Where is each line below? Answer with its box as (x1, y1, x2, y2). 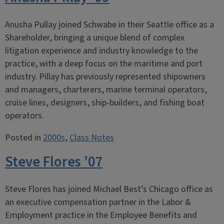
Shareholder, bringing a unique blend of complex (4, 31, 184, 44)
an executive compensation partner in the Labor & (4, 196, 191, 208)
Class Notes (69, 131, 114, 144)
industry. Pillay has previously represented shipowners (4, 70, 205, 83)
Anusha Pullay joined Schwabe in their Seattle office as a (4, 18, 214, 31)
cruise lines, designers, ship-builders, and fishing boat (4, 96, 204, 109)
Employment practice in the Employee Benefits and (4, 209, 197, 221)
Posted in (4, 131, 43, 144)
